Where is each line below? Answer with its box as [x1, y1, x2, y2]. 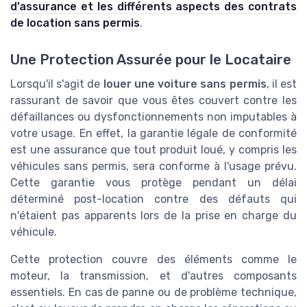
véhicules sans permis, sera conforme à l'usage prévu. [10, 160, 297, 173]
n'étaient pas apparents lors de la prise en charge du [10, 209, 297, 223]
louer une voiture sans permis [103, 77, 267, 91]
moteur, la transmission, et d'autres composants [10, 269, 297, 283]
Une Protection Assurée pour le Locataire [10, 51, 291, 69]
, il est [266, 77, 297, 91]
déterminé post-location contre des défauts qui [10, 193, 297, 206]
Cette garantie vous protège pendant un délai [10, 176, 297, 190]
